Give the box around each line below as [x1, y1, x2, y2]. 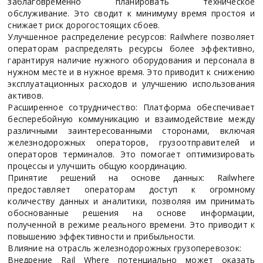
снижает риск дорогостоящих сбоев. [8, 19, 160, 31]
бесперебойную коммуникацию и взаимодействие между [8, 113, 255, 124]
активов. [8, 89, 44, 101]
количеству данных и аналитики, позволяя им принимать [8, 195, 255, 207]
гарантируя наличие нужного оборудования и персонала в [8, 54, 255, 66]
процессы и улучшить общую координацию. [8, 160, 187, 171]
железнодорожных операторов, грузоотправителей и [8, 136, 255, 148]
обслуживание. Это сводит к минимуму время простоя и [8, 7, 255, 19]
